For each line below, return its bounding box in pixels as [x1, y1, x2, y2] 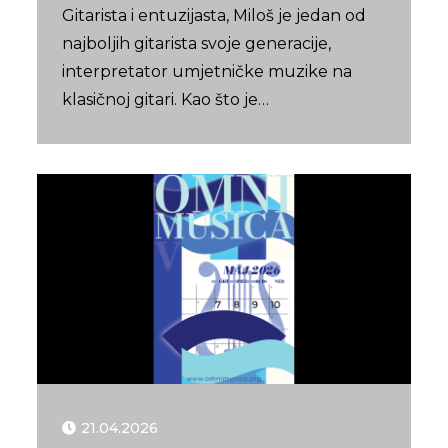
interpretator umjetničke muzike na [62, 62, 353, 82]
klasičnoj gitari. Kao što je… [62, 90, 270, 110]
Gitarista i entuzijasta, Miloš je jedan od [62, 6, 367, 26]
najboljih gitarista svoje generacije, [62, 34, 332, 54]
